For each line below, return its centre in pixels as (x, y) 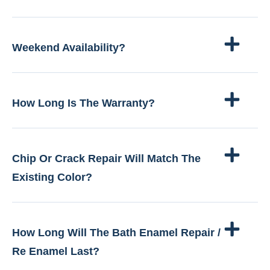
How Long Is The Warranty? (83, 103)
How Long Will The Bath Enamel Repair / (116, 233)
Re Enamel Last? (56, 252)
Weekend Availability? (69, 48)
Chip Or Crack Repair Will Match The (106, 159)
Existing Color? (52, 177)
